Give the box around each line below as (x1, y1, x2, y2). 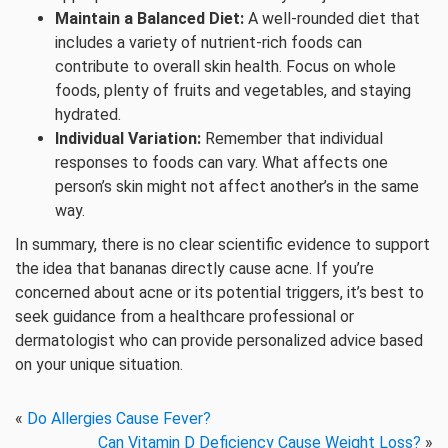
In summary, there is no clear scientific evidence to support (15, 235, 430, 254)
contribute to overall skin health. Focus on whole (55, 57, 396, 76)
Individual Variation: (55, 129, 201, 148)
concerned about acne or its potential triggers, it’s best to (15, 283, 424, 302)
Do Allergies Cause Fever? (27, 409, 211, 428)
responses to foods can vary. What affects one (55, 153, 388, 172)
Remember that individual (201, 129, 383, 148)
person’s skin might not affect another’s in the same (55, 177, 419, 196)
